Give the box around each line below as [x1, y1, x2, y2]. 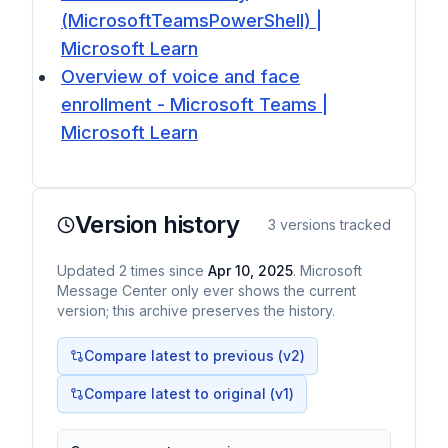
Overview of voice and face [61, 66, 300, 87]
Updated [57, 262, 119, 279]
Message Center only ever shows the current [57, 282, 356, 299]
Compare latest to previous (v [84, 347, 291, 364]
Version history [75, 210, 239, 239]
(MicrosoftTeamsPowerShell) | [61, 10, 322, 31]
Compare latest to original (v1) [84, 385, 294, 402]
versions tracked [276, 216, 391, 233]
